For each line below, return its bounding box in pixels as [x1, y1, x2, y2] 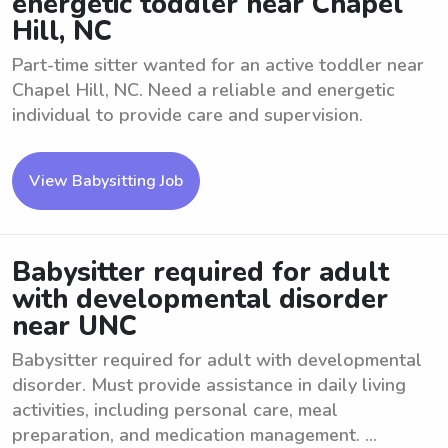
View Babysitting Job [29, 170, 183, 192]
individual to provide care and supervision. [12, 103, 363, 127]
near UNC [12, 308, 137, 345]
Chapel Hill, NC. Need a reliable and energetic [12, 78, 395, 102]
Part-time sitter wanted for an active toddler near [12, 53, 424, 77]
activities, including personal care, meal [12, 398, 338, 422]
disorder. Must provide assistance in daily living [12, 373, 406, 397]
